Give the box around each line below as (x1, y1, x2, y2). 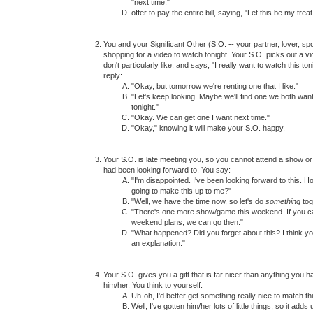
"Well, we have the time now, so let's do (131, 196, 265, 205)
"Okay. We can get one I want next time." (131, 112, 270, 122)
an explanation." (131, 238, 185, 247)
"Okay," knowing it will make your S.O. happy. (131, 123, 285, 132)
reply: (103, 71, 122, 80)
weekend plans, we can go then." (131, 217, 243, 226)
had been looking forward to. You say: (103, 165, 231, 174)
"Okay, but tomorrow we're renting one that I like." (131, 81, 298, 90)
